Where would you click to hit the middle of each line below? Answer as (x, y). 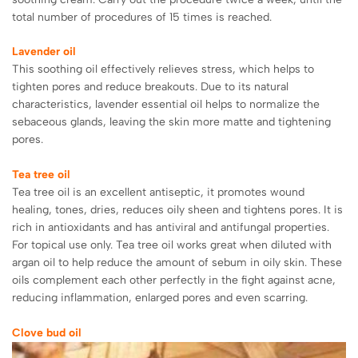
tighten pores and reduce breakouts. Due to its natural (150, 86)
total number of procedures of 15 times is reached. (142, 17)
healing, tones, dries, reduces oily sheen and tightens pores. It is (177, 209)
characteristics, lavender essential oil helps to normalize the (166, 104)
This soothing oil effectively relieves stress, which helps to (163, 69)
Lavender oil (44, 51)
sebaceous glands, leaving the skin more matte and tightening (171, 121)
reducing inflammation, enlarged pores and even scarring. (160, 297)
